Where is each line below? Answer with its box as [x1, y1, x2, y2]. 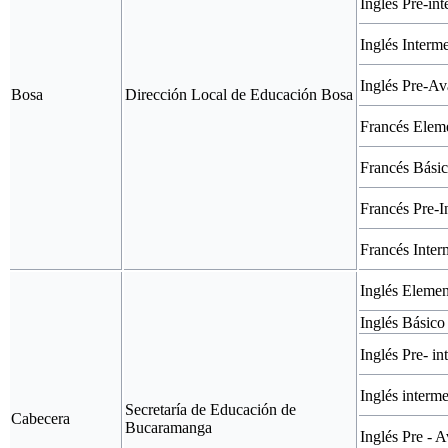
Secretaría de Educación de [125, 400, 296, 418]
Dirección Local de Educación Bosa [125, 85, 353, 103]
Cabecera [11, 409, 70, 427]
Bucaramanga [125, 418, 212, 436]
